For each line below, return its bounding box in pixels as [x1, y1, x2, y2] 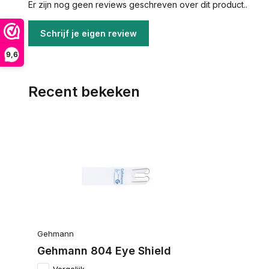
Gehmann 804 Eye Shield [37, 244, 171, 257]
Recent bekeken [28, 83, 140, 100]
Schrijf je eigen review [40, 28, 137, 38]
